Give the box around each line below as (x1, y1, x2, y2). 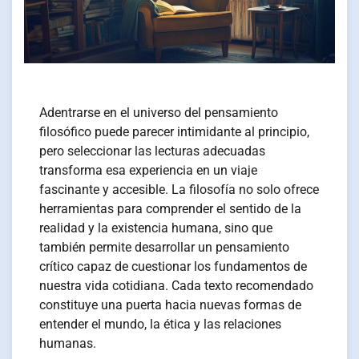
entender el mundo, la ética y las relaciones (39, 316, 282, 332)
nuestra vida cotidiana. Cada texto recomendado (39, 277, 314, 293)
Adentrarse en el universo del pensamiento (39, 104, 279, 120)
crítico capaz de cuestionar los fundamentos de (39, 258, 308, 274)
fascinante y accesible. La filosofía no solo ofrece (39, 181, 320, 197)
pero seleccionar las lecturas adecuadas (39, 143, 266, 159)
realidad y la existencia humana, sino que (39, 220, 273, 236)
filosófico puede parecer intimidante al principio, (39, 123, 310, 139)
